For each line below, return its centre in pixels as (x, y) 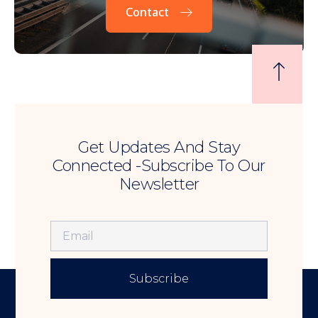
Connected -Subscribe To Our (159, 165)
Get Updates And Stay (159, 147)
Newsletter (159, 184)
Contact (147, 12)
